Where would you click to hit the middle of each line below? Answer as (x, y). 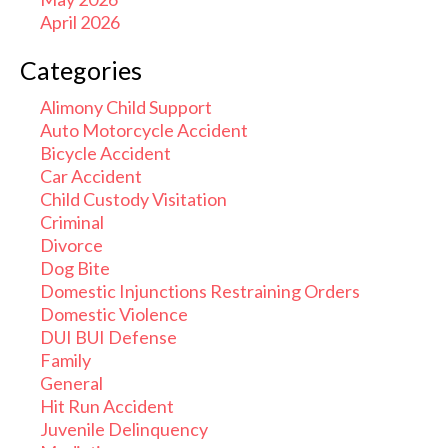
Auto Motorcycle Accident (144, 130)
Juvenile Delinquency (124, 429)
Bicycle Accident (105, 153)
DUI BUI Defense (108, 337)
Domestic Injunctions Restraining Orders (200, 291)
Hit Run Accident (107, 406)
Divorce (71, 245)
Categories (81, 70)
